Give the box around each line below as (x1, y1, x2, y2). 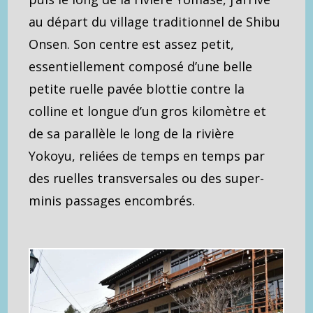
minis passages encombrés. (29, 191, 196, 209)
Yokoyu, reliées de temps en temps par (29, 147, 265, 164)
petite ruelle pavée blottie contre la (29, 80, 245, 97)
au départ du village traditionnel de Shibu (29, 13, 281, 30)
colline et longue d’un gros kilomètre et (29, 102, 267, 119)
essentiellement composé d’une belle (29, 57, 253, 75)
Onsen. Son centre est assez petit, (29, 35, 235, 52)
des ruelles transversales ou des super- (29, 169, 265, 187)
